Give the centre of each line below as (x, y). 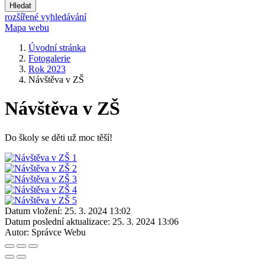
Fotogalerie (49, 58)
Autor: (17, 232)
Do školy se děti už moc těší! (59, 137)
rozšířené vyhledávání (46, 17)
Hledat (20, 6)
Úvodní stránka (57, 48)
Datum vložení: (33, 211)
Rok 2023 (47, 69)
